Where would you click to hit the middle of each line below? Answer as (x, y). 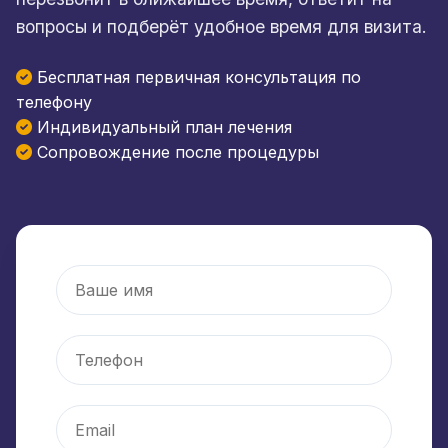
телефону (54, 101)
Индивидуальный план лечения (162, 126)
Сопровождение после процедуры (175, 151)
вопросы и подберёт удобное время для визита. (221, 26)
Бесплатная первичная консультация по (196, 76)
